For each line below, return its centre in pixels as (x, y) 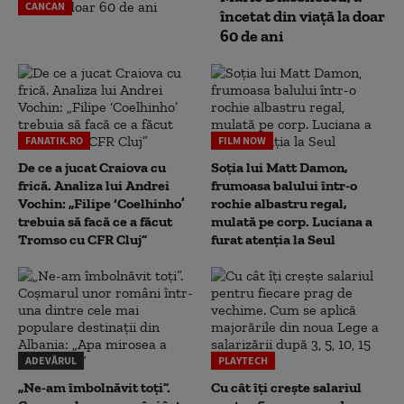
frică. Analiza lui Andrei (94, 185)
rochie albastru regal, (279, 203)
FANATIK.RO (54, 140)
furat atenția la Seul (273, 239)
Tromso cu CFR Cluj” (83, 239)
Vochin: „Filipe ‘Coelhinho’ (101, 203)
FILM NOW (242, 140)
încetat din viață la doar (303, 16)
